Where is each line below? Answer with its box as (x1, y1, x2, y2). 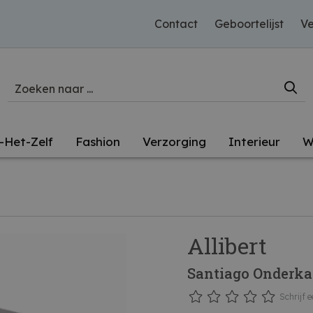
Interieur (228, 134, 280, 149)
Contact (154, 17, 198, 31)
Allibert (187, 231, 267, 261)
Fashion (75, 134, 120, 149)
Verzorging (143, 134, 206, 149)
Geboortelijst (214, 17, 284, 31)
